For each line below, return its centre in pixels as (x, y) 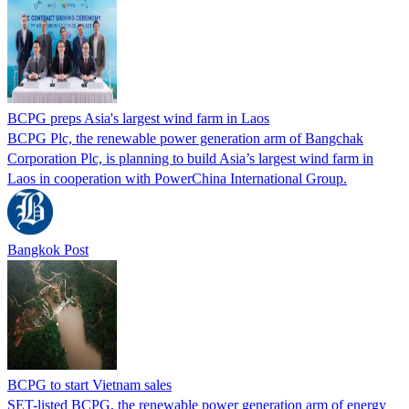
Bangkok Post (48, 249)
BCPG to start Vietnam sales (89, 384)
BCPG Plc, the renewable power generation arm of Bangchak (185, 138)
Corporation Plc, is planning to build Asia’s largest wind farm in (190, 158)
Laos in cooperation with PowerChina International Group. (177, 178)
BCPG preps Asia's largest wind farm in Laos (138, 118)
